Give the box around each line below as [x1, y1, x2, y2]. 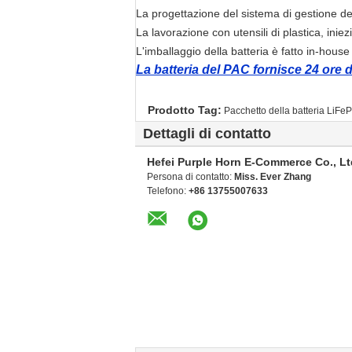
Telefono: [147, 185, 189, 196]
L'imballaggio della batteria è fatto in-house [136, 44, 350, 57]
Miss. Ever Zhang [234, 170, 311, 182]
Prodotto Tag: [148, 103, 222, 116]
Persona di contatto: [147, 170, 234, 182]
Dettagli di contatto [143, 125, 271, 141]
